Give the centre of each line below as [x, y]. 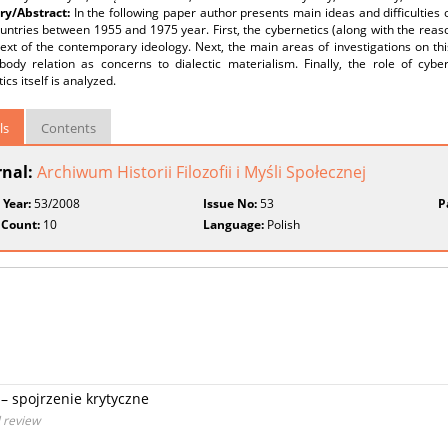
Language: [234, 224]
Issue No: [230, 203]
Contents [68, 128]
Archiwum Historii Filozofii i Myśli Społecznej [201, 172]
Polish [282, 224]
